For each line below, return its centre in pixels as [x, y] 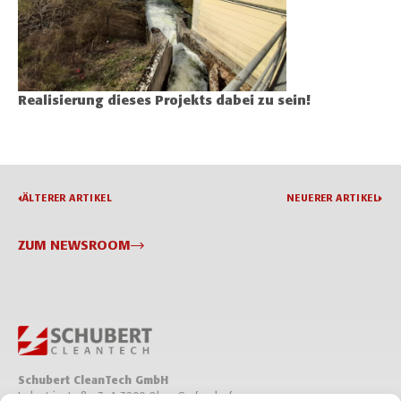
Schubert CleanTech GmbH [93, 380]
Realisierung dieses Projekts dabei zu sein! [164, 101]
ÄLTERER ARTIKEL [67, 199]
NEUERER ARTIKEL [333, 199]
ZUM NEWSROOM [74, 246]
